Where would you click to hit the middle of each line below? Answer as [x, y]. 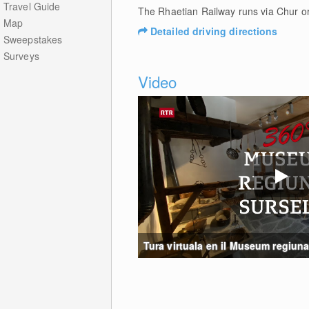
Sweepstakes [33, 39]
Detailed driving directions [214, 31]
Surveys [21, 56]
